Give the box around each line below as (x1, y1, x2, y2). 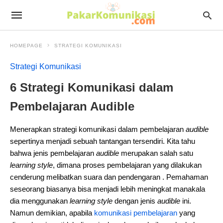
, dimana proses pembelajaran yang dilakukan (53, 161, 202, 169)
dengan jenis (112, 197, 157, 205)
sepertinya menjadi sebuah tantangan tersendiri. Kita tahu (10, 137, 195, 145)
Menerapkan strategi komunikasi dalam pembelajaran (10, 125, 186, 133)
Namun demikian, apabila (10, 209, 94, 217)
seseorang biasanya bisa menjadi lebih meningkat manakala (10, 185, 205, 193)
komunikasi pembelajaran (94, 209, 177, 217)
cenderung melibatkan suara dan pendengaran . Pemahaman (10, 173, 208, 181)
